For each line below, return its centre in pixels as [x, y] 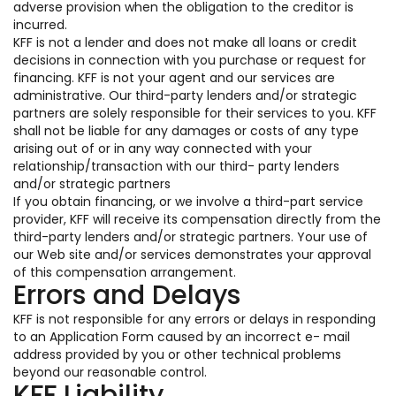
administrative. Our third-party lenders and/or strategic [185, 95]
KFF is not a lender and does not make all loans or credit [185, 42]
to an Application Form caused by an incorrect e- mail [182, 337]
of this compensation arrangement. [125, 272]
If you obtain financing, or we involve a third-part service [188, 202]
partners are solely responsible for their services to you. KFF [195, 113]
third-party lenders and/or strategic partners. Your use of [190, 237]
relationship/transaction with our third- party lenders [176, 166]
